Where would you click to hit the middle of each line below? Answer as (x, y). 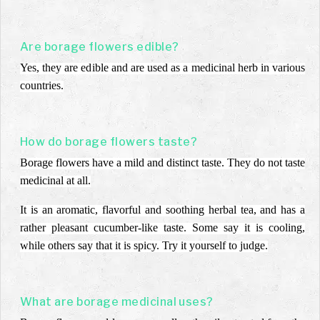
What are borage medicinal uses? (117, 302)
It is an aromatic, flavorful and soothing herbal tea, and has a (162, 210)
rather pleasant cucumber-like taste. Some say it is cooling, (162, 227)
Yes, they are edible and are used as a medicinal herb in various (162, 67)
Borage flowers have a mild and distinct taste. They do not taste (162, 162)
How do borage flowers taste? (109, 142)
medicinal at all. (55, 180)
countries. (42, 85)
